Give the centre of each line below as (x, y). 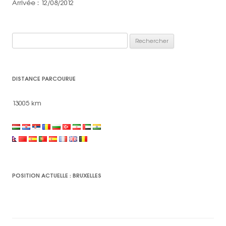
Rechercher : (33, 39)
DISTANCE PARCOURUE (44, 79)
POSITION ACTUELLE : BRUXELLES (57, 176)
